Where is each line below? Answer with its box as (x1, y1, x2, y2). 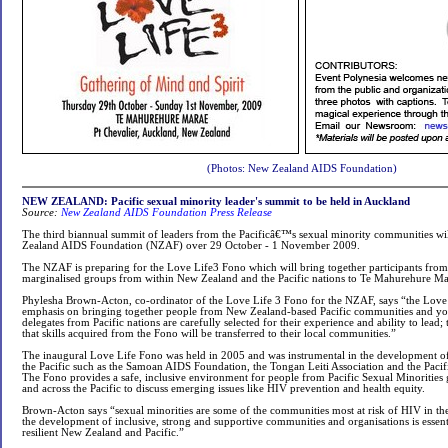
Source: (22, 207, 58, 218)
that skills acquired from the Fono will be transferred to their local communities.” (22, 328, 396, 339)
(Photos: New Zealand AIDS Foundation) (207, 163, 397, 174)
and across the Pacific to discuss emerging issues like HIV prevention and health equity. (22, 383, 425, 394)
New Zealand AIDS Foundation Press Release (61, 207, 272, 218)
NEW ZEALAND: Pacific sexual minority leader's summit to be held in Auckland (22, 196, 410, 207)
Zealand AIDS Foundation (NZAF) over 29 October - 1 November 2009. (22, 240, 360, 251)
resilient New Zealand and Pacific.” (22, 427, 184, 438)
